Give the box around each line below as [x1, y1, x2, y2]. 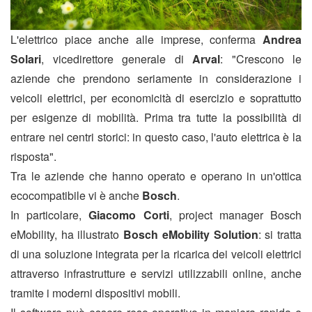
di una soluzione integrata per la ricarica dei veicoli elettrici [10, 246, 302, 263]
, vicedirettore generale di [41, 51, 192, 68]
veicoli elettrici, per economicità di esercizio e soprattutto [10, 90, 302, 107]
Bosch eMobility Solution [123, 226, 258, 243]
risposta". [10, 148, 56, 165]
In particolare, [10, 207, 89, 224]
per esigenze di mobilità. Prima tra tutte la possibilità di [10, 109, 302, 126]
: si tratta [258, 226, 302, 243]
